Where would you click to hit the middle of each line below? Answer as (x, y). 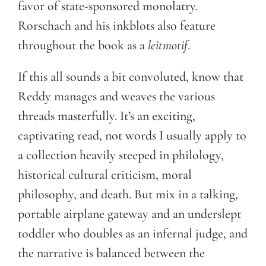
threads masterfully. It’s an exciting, (107, 116)
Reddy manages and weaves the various (116, 96)
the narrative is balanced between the (111, 253)
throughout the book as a (83, 45)
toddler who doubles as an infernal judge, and (133, 234)
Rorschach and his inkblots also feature (117, 26)
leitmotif (168, 45)
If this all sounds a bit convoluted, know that (131, 77)
